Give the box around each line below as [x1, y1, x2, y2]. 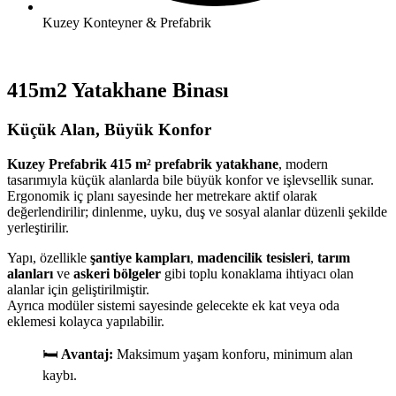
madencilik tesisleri [197, 249, 310, 265]
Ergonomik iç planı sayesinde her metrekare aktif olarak [7, 187, 317, 203]
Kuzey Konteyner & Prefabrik [42, 15, 211, 31]
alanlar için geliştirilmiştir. [7, 281, 149, 297]
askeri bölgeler [73, 265, 161, 281]
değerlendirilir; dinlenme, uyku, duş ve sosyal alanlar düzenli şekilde [7, 203, 387, 219]
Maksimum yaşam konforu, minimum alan [113, 346, 353, 362]
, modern [278, 156, 328, 171]
